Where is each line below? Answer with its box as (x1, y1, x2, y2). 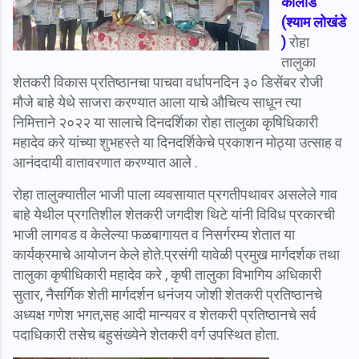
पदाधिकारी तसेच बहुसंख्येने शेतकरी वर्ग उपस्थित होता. (13, 325, 280, 343)
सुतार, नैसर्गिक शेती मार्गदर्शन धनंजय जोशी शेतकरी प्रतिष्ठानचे (13, 285, 322, 303)
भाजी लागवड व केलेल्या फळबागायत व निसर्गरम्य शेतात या (13, 225, 295, 243)
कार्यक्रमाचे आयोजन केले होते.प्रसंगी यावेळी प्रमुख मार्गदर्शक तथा (13, 245, 340, 263)
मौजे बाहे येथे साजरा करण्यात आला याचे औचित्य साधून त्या (13, 93, 301, 111)
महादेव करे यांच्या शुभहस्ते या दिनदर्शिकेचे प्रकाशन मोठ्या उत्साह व (13, 133, 342, 151)
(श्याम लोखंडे (281, 13, 346, 30)
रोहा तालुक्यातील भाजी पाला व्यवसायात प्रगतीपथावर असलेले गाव (13, 185, 337, 203)
